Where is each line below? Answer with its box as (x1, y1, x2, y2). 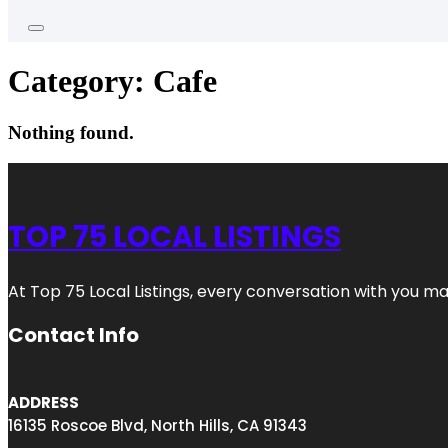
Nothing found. (8, 121, 134, 143)
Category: (8, 63, 153, 100)
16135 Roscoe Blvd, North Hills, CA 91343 (8, 415, 307, 437)
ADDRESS (8, 392, 79, 414)
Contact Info (8, 321, 139, 350)
